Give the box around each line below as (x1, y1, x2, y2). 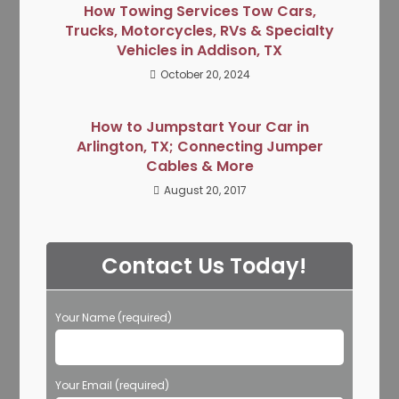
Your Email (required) (55, 377, 170, 393)
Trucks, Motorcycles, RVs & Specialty (65, 20, 334, 41)
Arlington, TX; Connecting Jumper (76, 135, 323, 157)
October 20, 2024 (159, 66, 250, 82)
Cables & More (145, 155, 254, 176)
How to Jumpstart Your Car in (90, 116, 309, 137)
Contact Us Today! (102, 250, 306, 281)
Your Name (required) (55, 309, 173, 325)
